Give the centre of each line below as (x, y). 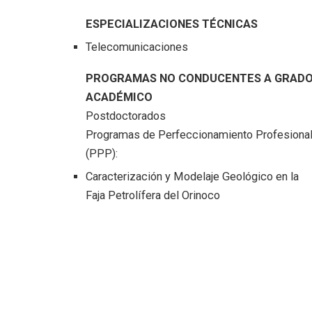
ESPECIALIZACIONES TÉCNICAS (171, 24)
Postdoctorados (125, 116)
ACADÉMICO (119, 97)
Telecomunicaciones (136, 47)
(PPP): (101, 154)
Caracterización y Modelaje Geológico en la (192, 177)
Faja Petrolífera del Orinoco (153, 196)
